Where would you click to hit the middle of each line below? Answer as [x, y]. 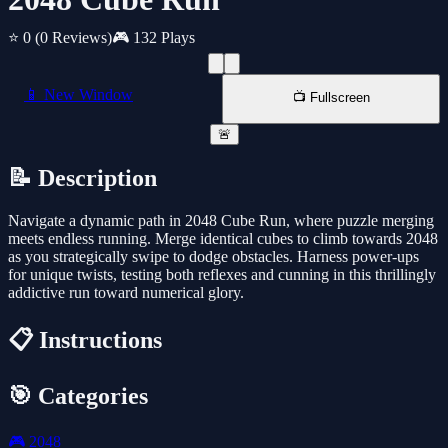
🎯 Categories [78, 396]
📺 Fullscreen [331, 98]
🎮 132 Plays [153, 38]
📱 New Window [78, 95]
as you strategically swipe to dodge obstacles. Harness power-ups [213, 257]
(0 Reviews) [73, 38]
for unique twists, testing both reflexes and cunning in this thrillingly [222, 275]
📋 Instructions [85, 340]
